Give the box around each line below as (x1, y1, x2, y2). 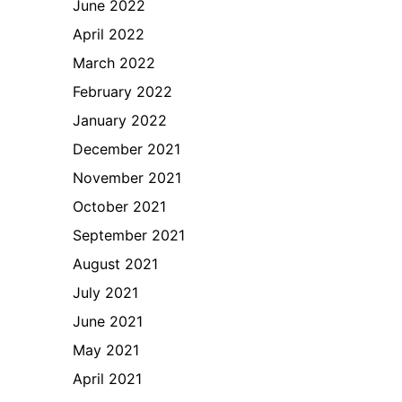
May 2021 (73, 341, 140, 359)
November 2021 (73, 169, 182, 187)
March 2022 (73, 54, 156, 72)
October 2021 (73, 197, 167, 215)
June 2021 (73, 312, 144, 330)
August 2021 (73, 255, 159, 273)
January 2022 (73, 111, 168, 129)
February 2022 (73, 83, 173, 100)
